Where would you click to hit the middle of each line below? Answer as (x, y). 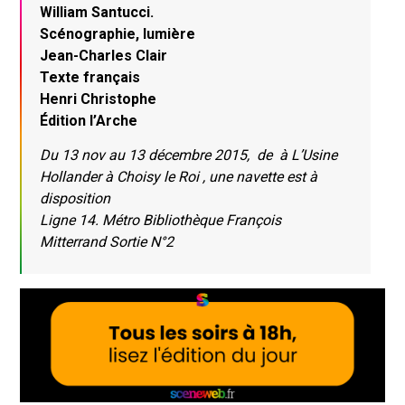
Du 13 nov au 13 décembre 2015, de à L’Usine (189, 155)
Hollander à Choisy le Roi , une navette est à (179, 176)
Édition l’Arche (89, 121)
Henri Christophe (99, 99)
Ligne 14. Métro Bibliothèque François (161, 220)
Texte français (90, 78)
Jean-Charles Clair (104, 56)
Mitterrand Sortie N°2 (107, 241)
